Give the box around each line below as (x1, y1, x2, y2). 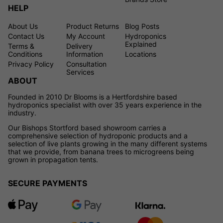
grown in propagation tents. (8, 155, 98, 164)
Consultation (66, 59, 107, 68)
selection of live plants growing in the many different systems (8, 139, 207, 148)
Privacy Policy (8, 59, 54, 68)
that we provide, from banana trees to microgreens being (8, 147, 194, 156)
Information (66, 49, 104, 58)
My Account (66, 31, 106, 40)
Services (66, 67, 95, 76)
